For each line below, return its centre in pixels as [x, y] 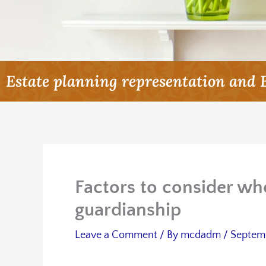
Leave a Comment [116, 235]
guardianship [128, 210]
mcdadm [202, 235]
